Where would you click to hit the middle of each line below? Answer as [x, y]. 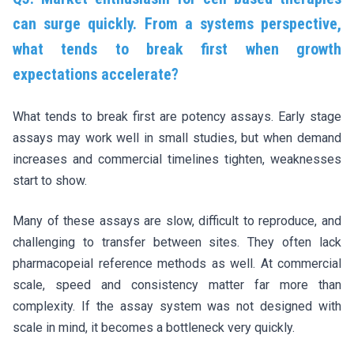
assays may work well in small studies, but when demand [177, 137]
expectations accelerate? [96, 74]
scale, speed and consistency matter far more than [177, 284]
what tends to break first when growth [177, 49]
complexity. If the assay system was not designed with [177, 306]
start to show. [50, 180]
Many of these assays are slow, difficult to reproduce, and [177, 220]
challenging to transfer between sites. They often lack [177, 242]
